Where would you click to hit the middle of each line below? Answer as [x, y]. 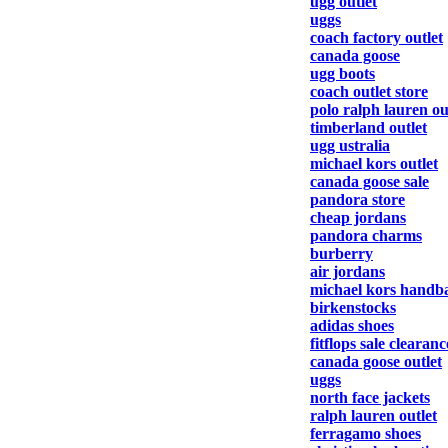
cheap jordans [358, 217]
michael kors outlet [374, 163]
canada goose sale [369, 181]
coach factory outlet [376, 37]
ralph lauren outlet [373, 415]
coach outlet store [369, 91]
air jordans [347, 271]
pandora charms [366, 235]
